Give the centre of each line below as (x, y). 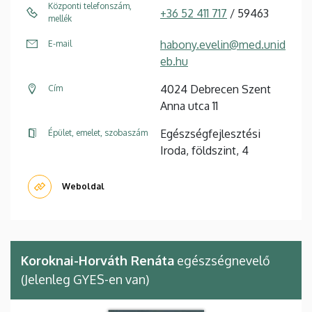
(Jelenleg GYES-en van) (85, 279)
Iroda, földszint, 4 (204, 150)
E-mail (60, 43)
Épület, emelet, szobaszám (98, 132)
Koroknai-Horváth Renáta (97, 260)
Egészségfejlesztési (210, 133)
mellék (60, 18)
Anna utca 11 (189, 106)
